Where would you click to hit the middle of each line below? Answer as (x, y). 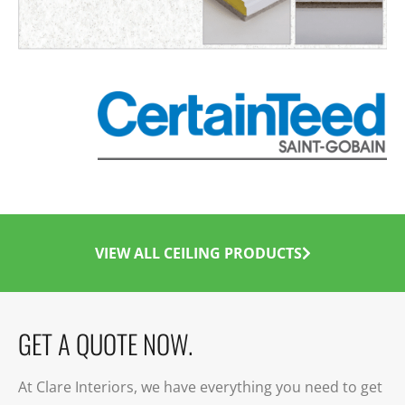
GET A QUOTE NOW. (105, 344)
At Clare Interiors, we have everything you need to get (200, 387)
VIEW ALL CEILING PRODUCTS (198, 253)
